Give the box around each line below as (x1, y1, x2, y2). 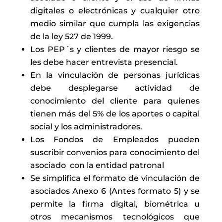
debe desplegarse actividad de (30, 83, 200, 93)
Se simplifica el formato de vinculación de (30, 173, 200, 183)
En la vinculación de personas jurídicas (30, 70, 200, 80)
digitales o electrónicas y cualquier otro (30, 6, 200, 16)
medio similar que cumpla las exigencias (30, 19, 200, 29)
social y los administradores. (30, 122, 142, 132)
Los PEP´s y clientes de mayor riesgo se (30, 45, 200, 55)
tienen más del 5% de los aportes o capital (30, 109, 200, 119)
